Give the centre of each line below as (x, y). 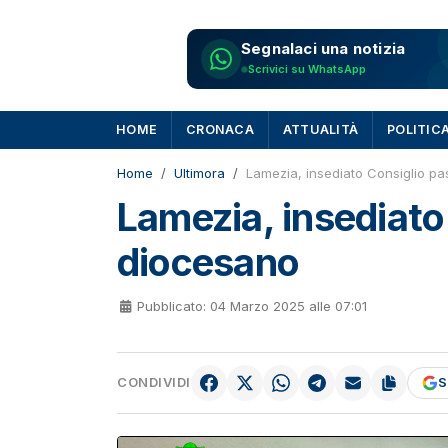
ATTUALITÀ (320, 129)
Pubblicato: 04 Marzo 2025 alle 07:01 (252, 306)
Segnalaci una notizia (323, 48)
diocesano (208, 262)
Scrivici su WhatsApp (307, 69)
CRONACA (220, 129)
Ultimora (199, 173)
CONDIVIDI (154, 382)
